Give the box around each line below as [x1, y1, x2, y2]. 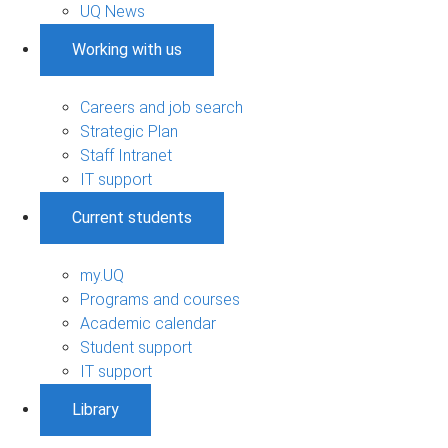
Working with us [72, 39, 182, 59]
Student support [80, 337, 192, 357]
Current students [72, 207, 192, 227]
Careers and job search [80, 97, 243, 117]
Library [72, 399, 119, 419]
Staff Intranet [80, 145, 172, 165]
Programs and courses [80, 289, 240, 309]
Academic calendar [80, 313, 216, 333]
